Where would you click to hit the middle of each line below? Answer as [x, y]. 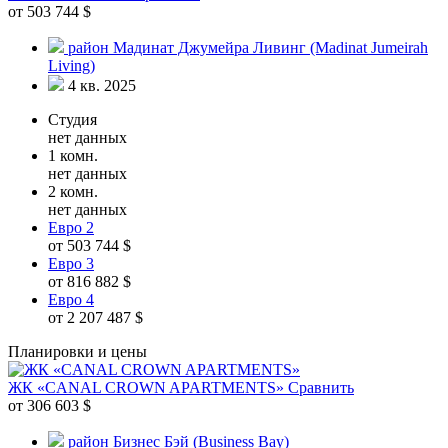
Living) [71, 65]
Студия [72, 119]
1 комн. [73, 155]
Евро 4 [71, 299]
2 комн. [73, 191]
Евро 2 [71, 227]
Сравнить [321, 387]
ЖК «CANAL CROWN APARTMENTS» [148, 387]
